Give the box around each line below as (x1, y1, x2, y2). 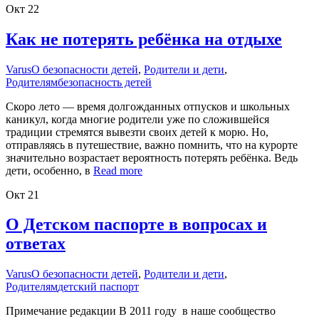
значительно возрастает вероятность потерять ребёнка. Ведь (6, 151, 298, 164)
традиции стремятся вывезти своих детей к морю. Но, (6, 125, 268, 138)
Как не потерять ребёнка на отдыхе (6, 29, 282, 48)
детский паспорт (58, 281, 139, 293)
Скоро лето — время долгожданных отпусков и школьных (6, 100, 290, 113)
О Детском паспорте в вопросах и (6, 215, 267, 234)
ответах (6, 234, 66, 253)
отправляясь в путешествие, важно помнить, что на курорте (6, 138, 298, 151)
